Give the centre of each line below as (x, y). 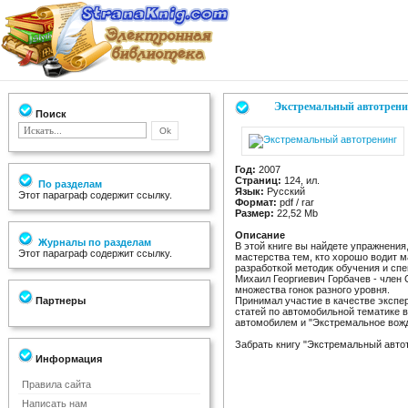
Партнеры (59, 301)
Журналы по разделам (93, 242)
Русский (285, 191)
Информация (67, 359)
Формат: (256, 202)
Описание (260, 235)
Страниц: (258, 180)
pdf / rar (296, 202)
